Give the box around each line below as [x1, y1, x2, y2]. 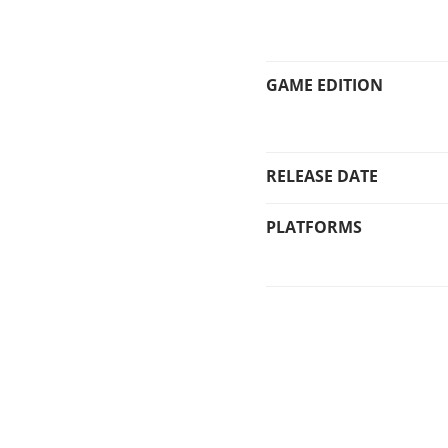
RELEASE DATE [266, 164, 379, 187]
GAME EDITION [266, 74, 384, 97]
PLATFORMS [266, 216, 363, 239]
